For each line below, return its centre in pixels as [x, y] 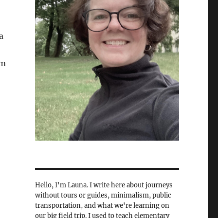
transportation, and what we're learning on [102, 206]
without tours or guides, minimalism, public [103, 196]
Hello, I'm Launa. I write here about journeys [104, 185]
